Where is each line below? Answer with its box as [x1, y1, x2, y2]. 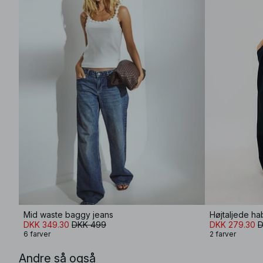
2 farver [210, 230, 236, 238]
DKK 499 [72, 220, 106, 230]
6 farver [23, 230, 50, 238]
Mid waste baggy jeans [23, 210, 113, 220]
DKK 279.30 [210, 220, 255, 230]
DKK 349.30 [23, 220, 69, 230]
